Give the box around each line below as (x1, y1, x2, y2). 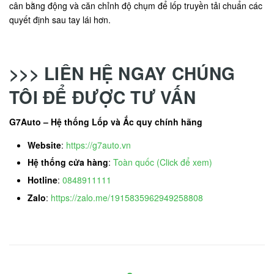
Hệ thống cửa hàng (28, 156, 108, 169)
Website (28, 138, 61, 151)
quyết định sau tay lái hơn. (9, 13, 111, 26)
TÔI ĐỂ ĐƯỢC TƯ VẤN (9, 84, 196, 109)
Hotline (28, 174, 57, 186)
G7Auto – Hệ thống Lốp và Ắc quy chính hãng (9, 115, 202, 128)
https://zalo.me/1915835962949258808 (51, 191, 203, 204)
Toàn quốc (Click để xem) (113, 156, 212, 169)
